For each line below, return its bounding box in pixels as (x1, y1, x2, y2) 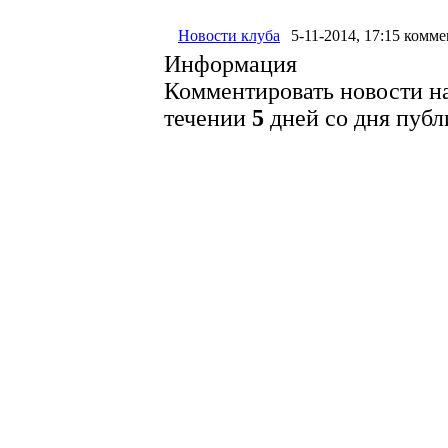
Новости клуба (178, 27, 280, 45)
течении (164, 105, 252, 132)
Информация (164, 51, 297, 78)
